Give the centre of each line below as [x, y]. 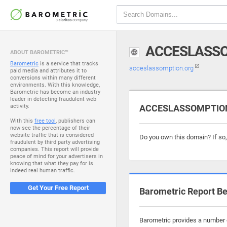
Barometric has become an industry [55, 92]
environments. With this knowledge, [55, 85]
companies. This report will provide [54, 149]
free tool [45, 121]
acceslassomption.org [162, 68]
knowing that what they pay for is [52, 163]
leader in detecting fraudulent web [53, 99]
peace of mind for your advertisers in [56, 156]
